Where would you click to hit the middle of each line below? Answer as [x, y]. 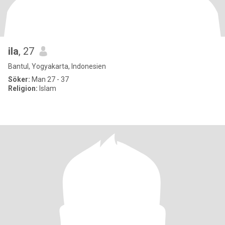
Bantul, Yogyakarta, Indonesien [57, 66]
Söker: [19, 79]
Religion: [23, 88]
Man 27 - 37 [49, 79]
